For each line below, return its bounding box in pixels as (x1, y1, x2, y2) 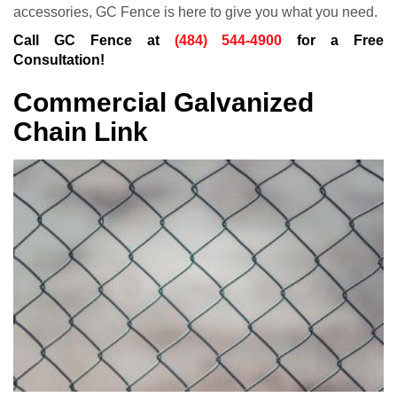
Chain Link (13, 117, 148, 147)
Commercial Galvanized (13, 88, 314, 118)
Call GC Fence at (13, 33, 175, 49)
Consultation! (13, 52, 105, 68)
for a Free (282, 33, 384, 49)
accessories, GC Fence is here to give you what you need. (13, 4, 378, 20)
